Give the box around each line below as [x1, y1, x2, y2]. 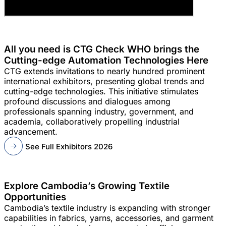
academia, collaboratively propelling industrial [4, 117, 180, 127]
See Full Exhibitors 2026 [25, 141, 112, 151]
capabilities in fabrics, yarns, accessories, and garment [4, 213, 213, 223]
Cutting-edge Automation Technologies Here [4, 54, 208, 66]
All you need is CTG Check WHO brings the [4, 43, 199, 55]
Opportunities [4, 191, 66, 203]
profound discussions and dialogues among [4, 96, 171, 106]
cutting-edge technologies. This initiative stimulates [4, 86, 198, 96]
